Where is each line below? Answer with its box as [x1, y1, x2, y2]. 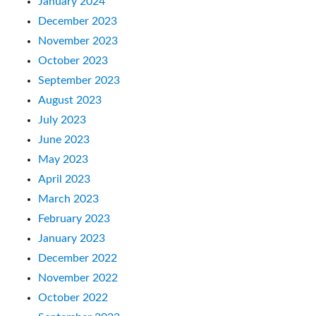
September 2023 [38, 74, 121, 86]
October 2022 [38, 291, 109, 303]
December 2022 [38, 252, 118, 264]
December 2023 [38, 15, 118, 27]
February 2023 [38, 212, 111, 224]
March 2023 [38, 193, 99, 205]
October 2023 [38, 54, 109, 66]
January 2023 [38, 232, 106, 244]
